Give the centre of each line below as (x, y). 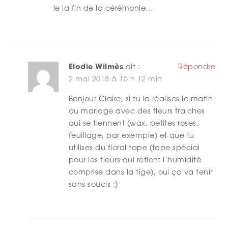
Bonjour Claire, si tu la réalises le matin (141, 100)
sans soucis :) (93, 185)
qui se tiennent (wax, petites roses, (134, 124)
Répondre (197, 68)
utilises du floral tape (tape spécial (134, 149)
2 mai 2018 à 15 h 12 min (116, 80)
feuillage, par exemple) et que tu (132, 136)
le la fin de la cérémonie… (103, 9)
